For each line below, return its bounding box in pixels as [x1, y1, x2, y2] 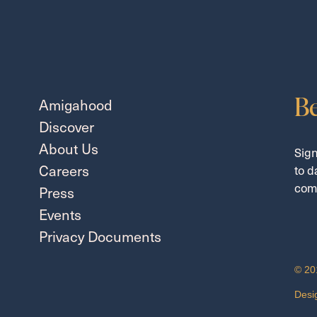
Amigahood [38, 94, 113, 115]
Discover [38, 116, 94, 137]
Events [38, 204, 81, 224]
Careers [38, 160, 89, 180]
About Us [38, 138, 98, 158]
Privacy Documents [38, 226, 161, 246]
